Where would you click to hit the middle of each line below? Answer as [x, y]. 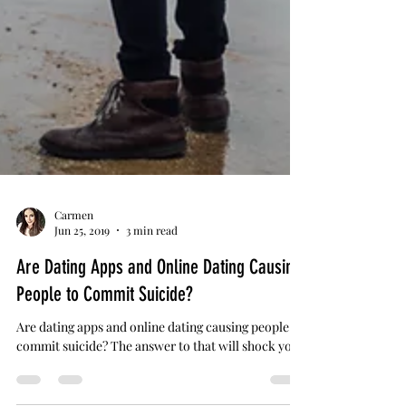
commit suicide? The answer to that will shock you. [159, 386]
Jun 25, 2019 [82, 270]
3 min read [152, 270]
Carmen [74, 254]
